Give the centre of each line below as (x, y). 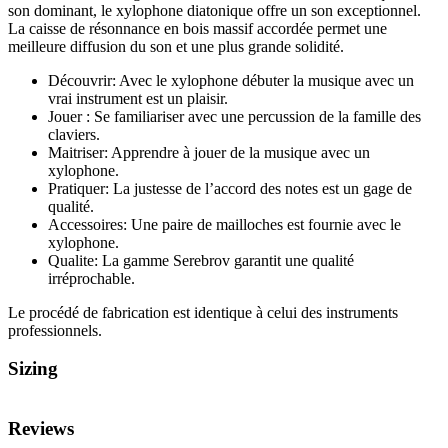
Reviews (41, 428)
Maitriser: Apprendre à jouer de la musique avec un (209, 152)
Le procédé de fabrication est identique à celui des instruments (203, 312)
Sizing (33, 369)
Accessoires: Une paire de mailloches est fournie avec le (224, 224)
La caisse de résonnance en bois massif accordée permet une (197, 28)
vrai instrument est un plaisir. (138, 98)
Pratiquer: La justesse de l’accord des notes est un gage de (230, 188)
